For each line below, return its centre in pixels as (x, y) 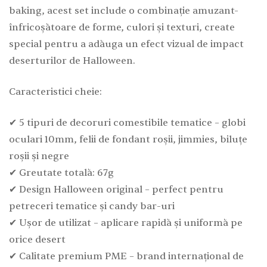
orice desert (37, 239)
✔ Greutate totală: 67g (61, 173)
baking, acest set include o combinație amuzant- (124, 10)
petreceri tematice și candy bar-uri (92, 206)
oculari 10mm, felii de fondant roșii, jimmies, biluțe (128, 139)
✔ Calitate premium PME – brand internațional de (126, 256)
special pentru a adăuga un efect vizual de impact (126, 44)
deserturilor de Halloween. (72, 60)
